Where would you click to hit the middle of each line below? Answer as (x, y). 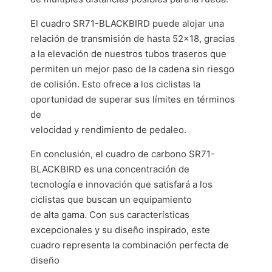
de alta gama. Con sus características (110, 215)
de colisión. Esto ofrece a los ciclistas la (115, 84)
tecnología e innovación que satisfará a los (121, 184)
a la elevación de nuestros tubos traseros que (128, 54)
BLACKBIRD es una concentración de (110, 169)
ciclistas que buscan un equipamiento (111, 199)
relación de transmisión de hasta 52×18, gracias (133, 39)
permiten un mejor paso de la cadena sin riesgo (132, 69)
